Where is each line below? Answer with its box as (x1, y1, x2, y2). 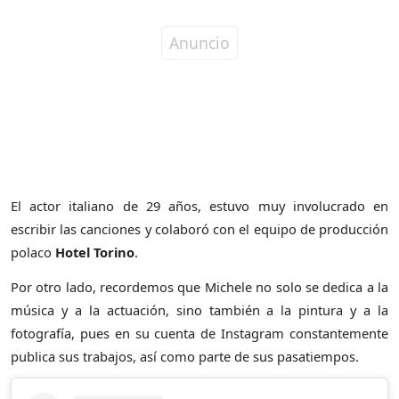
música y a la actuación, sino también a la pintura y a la (11, 301, 388, 320)
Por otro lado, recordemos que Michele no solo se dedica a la (11, 278, 388, 297)
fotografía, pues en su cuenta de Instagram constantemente (11, 324, 388, 343)
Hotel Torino (55, 243, 134, 262)
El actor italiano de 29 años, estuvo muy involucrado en (11, 197, 388, 216)
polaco (11, 243, 55, 262)
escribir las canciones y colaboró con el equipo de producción (11, 220, 388, 239)
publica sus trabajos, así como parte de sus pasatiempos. (11, 347, 359, 366)
